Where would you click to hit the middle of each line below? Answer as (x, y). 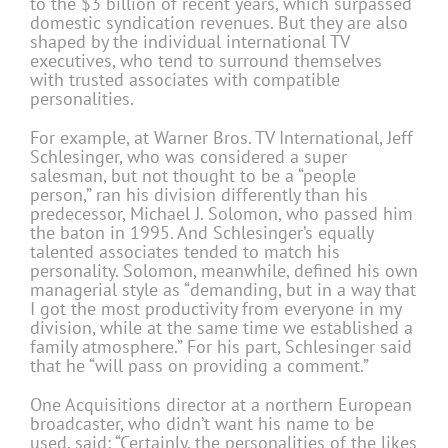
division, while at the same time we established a (221, 328)
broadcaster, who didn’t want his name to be (202, 424)
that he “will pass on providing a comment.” (199, 366)
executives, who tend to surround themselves (206, 61)
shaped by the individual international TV (189, 42)
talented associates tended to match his (185, 252)
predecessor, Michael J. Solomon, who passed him (221, 214)
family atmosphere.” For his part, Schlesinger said (221, 347)
